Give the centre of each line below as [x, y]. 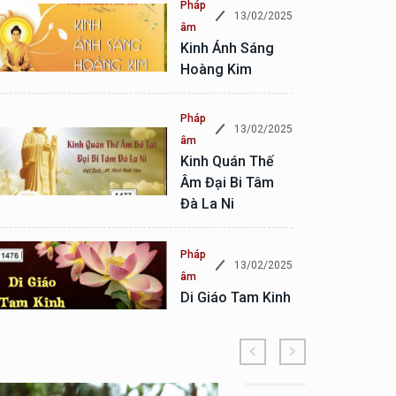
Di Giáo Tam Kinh [236, 297]
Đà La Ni [207, 204]
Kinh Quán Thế [227, 161]
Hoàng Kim [216, 69]
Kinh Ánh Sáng [227, 48]
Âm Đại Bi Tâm [227, 183]
